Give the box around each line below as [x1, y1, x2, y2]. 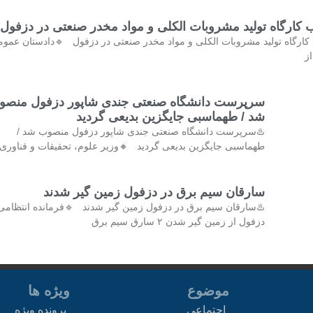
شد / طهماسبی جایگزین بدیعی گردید [75, 110, 265, 124]
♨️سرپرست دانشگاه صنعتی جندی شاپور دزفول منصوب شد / [16, 126, 265, 138]
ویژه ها [28, 282, 70, 298]
